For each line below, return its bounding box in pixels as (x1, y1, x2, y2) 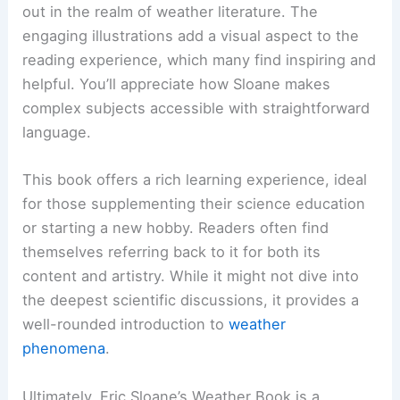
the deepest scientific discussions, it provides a (22, 291, 360, 310)
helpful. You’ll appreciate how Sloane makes (22, 75, 331, 94)
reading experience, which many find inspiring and (22, 51, 377, 70)
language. (22, 123, 92, 142)
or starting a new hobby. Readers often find (22, 219, 329, 237)
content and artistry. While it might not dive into (22, 267, 360, 286)
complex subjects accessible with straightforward (22, 99, 371, 118)
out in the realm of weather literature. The (22, 3, 319, 21)
